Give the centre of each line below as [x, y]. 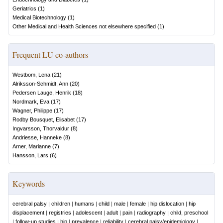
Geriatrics [24, 8]
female [138, 204]
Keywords [29, 183]
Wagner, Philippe [32, 111]
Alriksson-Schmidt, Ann [40, 84]
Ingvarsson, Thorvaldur [41, 128]
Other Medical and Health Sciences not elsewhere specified [84, 26]
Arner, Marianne [32, 146]
